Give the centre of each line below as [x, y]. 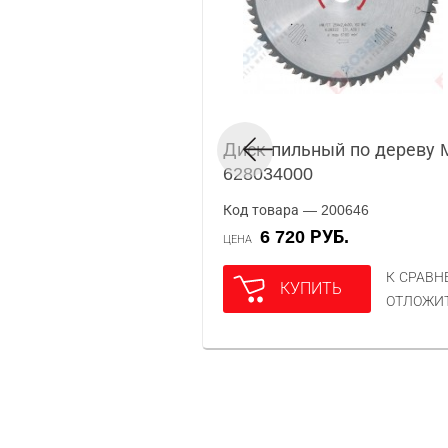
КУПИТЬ [311, 288]
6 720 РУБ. [309, 237]
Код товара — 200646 [296, 210]
